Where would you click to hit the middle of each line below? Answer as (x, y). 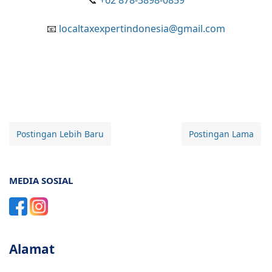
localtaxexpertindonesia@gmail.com (142, 28)
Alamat (32, 249)
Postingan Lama (221, 134)
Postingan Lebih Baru (60, 134)
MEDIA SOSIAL (41, 180)
